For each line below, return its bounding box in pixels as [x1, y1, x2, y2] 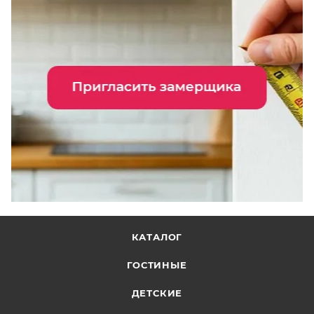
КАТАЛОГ [131, 231, 183, 243]
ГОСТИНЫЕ [127, 259, 187, 271]
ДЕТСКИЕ [131, 287, 183, 299]
